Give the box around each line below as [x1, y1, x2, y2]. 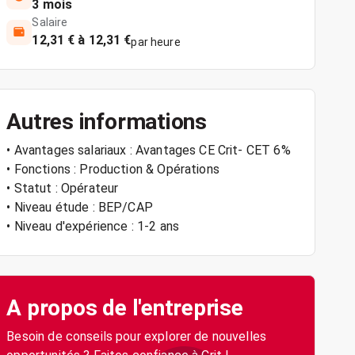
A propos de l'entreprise [6, 295, 243, 321]
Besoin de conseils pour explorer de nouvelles [6, 329, 267, 344]
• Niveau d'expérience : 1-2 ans [6, 219, 179, 234]
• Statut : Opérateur [6, 181, 119, 196]
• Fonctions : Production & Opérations [6, 162, 219, 177]
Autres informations [6, 109, 207, 135]
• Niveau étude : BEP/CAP [6, 200, 153, 215]
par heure [131, 36, 181, 48]
